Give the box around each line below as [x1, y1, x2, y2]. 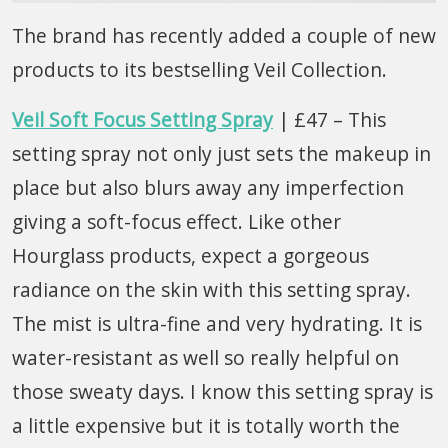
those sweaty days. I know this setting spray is [12, 377, 433, 405]
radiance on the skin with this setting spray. [12, 275, 411, 303]
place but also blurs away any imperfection [12, 173, 404, 201]
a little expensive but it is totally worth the [12, 411, 400, 439]
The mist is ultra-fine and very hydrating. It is [12, 309, 422, 337]
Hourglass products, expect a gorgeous [12, 241, 369, 269]
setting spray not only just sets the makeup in [12, 139, 431, 167]
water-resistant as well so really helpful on [12, 343, 399, 371]
